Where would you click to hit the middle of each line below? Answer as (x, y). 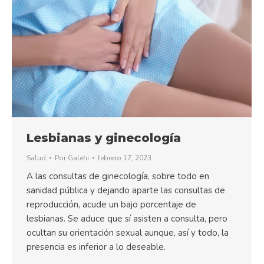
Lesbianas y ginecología (104, 138)
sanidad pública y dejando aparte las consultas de (126, 191)
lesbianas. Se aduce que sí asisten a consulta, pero (127, 219)
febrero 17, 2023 (125, 158)
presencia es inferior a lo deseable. (96, 247)
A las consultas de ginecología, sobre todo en (118, 176)
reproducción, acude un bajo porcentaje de (111, 205)
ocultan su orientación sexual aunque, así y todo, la (128, 233)
